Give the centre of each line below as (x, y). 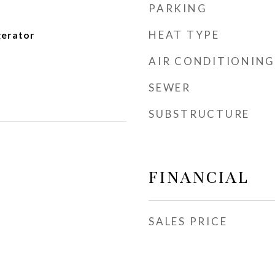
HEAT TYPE (184, 35)
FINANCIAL (199, 177)
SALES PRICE (188, 221)
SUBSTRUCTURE (199, 114)
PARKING (178, 8)
